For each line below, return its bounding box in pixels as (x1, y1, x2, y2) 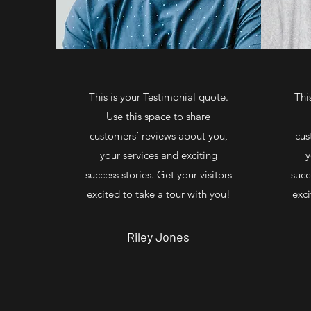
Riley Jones (127, 228, 190, 244)
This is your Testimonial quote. (88, 90, 228, 103)
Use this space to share (106, 109, 210, 123)
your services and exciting (99, 148, 217, 162)
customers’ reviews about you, (89, 128, 228, 142)
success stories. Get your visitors (85, 167, 232, 181)
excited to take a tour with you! (86, 187, 230, 201)
